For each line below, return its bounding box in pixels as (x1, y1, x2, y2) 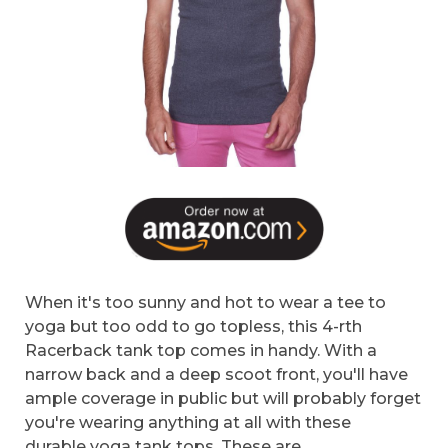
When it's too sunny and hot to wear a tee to (25, 292, 386, 312)
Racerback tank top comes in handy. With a (25, 340, 377, 360)
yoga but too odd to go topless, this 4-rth (25, 316, 362, 336)
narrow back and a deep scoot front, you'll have (25, 364, 408, 384)
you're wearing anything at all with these (25, 412, 351, 432)
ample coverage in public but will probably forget (25, 388, 421, 408)
